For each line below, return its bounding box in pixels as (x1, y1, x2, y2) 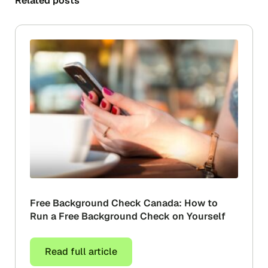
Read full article (45, 245, 117, 258)
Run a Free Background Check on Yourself (30, 209, 226, 223)
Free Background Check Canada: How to (30, 196, 218, 209)
